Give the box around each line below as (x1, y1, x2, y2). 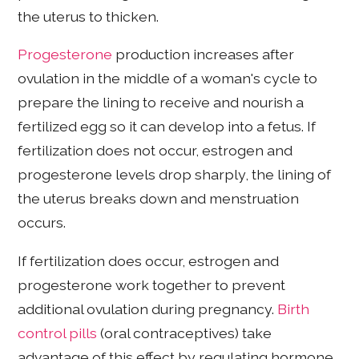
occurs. (18, 214, 67, 232)
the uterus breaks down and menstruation (18, 190, 300, 208)
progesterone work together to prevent (18, 276, 286, 294)
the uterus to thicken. (18, 7, 159, 25)
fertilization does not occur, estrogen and (18, 142, 293, 159)
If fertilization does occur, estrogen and (18, 252, 280, 270)
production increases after (112, 46, 295, 63)
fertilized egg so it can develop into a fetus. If (18, 118, 317, 135)
